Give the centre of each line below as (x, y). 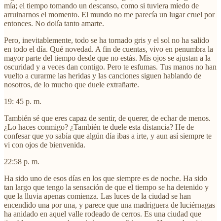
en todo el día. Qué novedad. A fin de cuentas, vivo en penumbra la (109, 49)
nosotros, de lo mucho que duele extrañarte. (72, 84)
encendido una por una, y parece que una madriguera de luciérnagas (110, 205)
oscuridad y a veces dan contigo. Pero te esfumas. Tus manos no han (110, 67)
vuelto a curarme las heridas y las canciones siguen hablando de (103, 75)
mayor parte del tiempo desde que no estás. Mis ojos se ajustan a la (107, 58)
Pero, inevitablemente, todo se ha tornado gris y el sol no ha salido (107, 40)
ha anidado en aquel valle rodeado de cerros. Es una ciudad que (103, 214)
